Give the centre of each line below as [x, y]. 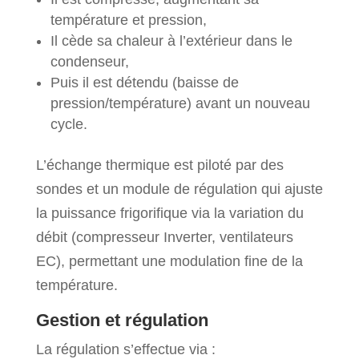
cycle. [69, 124]
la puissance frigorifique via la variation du [169, 213]
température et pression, [128, 20]
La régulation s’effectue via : [125, 349]
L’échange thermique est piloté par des [159, 165]
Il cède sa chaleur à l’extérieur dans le [171, 40]
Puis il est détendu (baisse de [144, 82]
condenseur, [89, 61]
